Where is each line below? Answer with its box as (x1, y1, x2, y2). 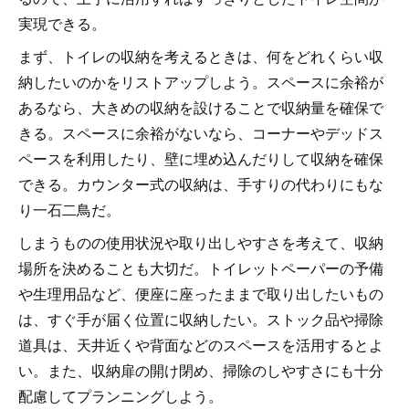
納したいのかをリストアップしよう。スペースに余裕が (18, 71, 383, 92)
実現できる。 (18, 13, 106, 34)
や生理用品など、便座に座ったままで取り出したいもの (18, 283, 383, 304)
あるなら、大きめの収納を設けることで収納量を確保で (18, 97, 383, 118)
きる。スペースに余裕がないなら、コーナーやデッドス (18, 122, 383, 143)
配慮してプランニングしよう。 (18, 385, 223, 406)
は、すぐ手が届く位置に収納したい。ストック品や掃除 (18, 309, 383, 330)
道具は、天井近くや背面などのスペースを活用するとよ (18, 334, 383, 355)
